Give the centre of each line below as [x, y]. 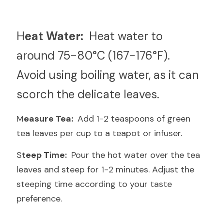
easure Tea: [49, 119]
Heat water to [124, 36]
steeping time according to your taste [94, 184]
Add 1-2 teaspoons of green [133, 119]
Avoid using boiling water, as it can [108, 75]
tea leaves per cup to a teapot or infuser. [99, 133]
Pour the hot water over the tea [134, 155]
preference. [39, 199]
